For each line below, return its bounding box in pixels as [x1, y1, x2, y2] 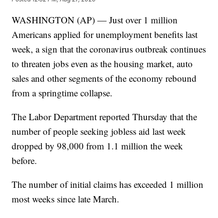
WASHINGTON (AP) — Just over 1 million [12, 14, 178, 26]
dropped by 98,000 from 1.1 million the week [12, 140, 183, 152]
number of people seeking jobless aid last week [12, 125, 186, 138]
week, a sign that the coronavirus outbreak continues [12, 43, 206, 55]
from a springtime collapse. [12, 87, 113, 99]
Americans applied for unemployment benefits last [12, 28, 198, 41]
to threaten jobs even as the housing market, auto [12, 57, 193, 70]
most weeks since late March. [12, 193, 120, 205]
